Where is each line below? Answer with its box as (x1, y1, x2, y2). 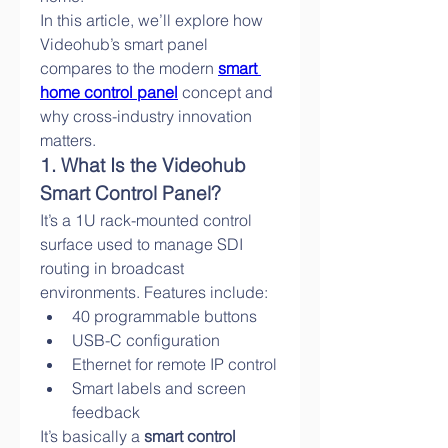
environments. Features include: (40, 282, 268, 302)
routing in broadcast (40, 258, 184, 278)
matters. (40, 130, 96, 150)
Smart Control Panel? (40, 182, 221, 205)
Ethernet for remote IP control (72, 354, 277, 374)
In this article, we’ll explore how (40, 10, 263, 30)
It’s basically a (40, 426, 144, 446)
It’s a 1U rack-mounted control (40, 210, 252, 230)
